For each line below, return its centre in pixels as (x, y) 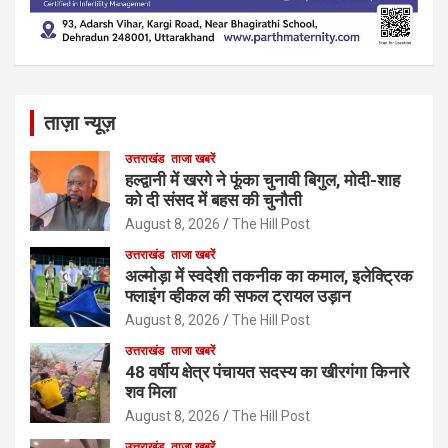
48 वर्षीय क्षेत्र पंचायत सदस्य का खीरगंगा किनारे (267, 371)
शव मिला (150, 391)
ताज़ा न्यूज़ (79, 122)
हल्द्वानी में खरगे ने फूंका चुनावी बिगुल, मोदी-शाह (262, 179)
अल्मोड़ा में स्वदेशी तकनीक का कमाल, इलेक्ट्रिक (269, 275)
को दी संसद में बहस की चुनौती (213, 199)
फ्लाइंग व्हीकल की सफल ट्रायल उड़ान (238, 295)
